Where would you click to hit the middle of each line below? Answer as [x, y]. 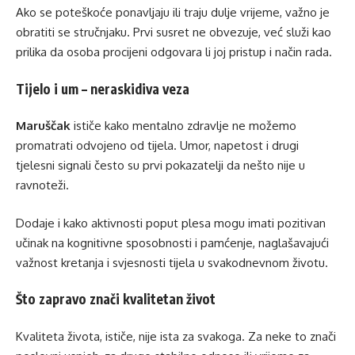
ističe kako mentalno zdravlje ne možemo [183, 126]
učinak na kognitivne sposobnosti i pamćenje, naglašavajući [172, 242]
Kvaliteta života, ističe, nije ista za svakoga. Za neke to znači [176, 336]
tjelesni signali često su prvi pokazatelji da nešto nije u [160, 166]
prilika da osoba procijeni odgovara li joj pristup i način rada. [174, 52]
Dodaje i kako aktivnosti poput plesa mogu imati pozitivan [171, 223]
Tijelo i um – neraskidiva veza [103, 88]
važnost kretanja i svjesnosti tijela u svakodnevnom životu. [172, 262]
